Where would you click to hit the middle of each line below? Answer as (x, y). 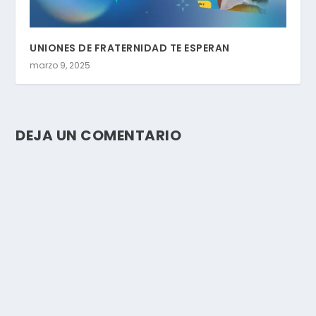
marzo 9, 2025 (60, 65)
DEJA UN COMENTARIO (99, 135)
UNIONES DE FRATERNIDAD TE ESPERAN (130, 48)
